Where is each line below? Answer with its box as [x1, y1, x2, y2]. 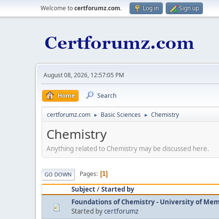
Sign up [179, 4, 199, 12]
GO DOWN [44, 170, 72, 178]
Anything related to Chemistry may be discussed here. [46, 144, 209, 153]
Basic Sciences [101, 110, 141, 119]
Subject [71, 184, 95, 194]
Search [97, 91, 116, 100]
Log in [143, 4, 159, 12]
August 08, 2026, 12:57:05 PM [44, 71, 124, 79]
